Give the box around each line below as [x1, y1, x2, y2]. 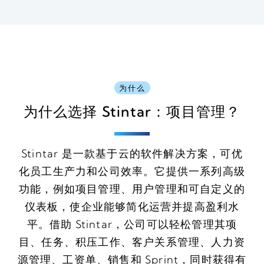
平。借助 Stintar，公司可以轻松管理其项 [27, 217, 237, 232]
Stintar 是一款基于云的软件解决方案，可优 [21, 147, 243, 161]
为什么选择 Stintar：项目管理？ [23, 103, 241, 121]
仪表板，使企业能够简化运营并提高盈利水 [24, 200, 240, 214]
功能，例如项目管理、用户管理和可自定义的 [18, 182, 245, 196]
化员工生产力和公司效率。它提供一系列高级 [18, 164, 245, 179]
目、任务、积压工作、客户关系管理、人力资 [18, 235, 245, 249]
